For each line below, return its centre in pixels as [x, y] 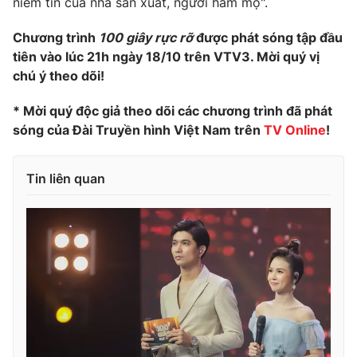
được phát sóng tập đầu [268, 37]
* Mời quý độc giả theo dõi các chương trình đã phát [173, 110]
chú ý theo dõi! [59, 75]
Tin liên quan [66, 178]
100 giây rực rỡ [146, 37]
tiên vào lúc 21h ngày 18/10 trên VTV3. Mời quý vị [166, 56]
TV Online [295, 129]
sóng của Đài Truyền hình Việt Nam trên [138, 129]
